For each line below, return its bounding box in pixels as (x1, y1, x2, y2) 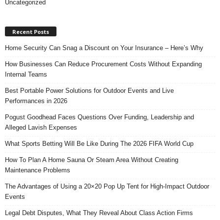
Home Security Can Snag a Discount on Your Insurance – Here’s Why (5, 44, 203, 52)
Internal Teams (5, 70, 47, 78)
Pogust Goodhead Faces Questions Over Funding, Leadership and (5, 113, 194, 121)
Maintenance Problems (5, 166, 70, 174)
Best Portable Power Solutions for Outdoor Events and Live (5, 86, 174, 94)
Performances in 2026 (5, 97, 67, 105)
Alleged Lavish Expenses (5, 123, 77, 131)
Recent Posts (12, 27, 49, 35)
